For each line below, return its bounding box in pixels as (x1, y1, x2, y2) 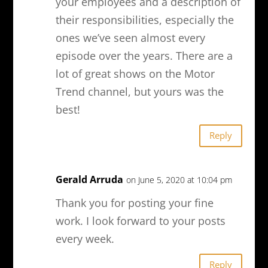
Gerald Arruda (55, 172, 123, 186)
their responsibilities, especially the (55, 12, 234, 27)
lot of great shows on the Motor (55, 66, 215, 81)
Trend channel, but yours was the (55, 84, 224, 99)
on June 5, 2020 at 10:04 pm (126, 173, 232, 185)
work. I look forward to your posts (55, 213, 226, 228)
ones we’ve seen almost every (55, 30, 205, 45)
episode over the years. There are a (55, 48, 233, 63)
